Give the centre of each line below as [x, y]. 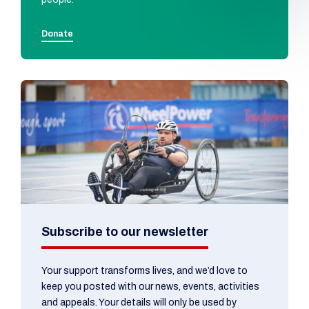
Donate [57, 34]
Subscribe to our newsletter [125, 232]
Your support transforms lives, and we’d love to [144, 271]
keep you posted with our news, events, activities [150, 287]
